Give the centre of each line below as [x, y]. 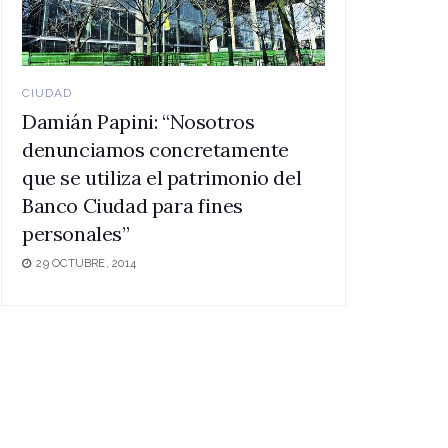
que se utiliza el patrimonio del [162, 178]
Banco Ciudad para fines [132, 206]
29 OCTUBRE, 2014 [84, 264]
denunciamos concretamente [156, 150]
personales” [76, 234]
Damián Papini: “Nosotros [138, 122]
